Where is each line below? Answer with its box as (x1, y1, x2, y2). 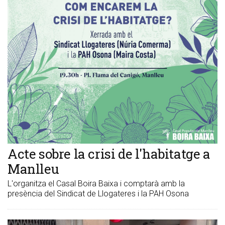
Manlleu (8, 160, 59, 177)
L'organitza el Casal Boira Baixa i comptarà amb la (8, 178, 185, 188)
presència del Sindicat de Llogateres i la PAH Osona (8, 188, 189, 198)
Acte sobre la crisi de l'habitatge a (8, 145, 210, 162)
